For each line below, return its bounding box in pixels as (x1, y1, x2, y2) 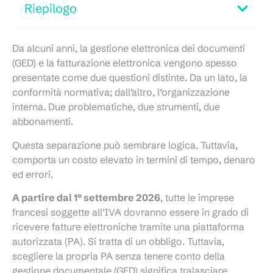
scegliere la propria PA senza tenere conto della (12, 249, 225, 262)
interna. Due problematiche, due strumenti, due (12, 101, 220, 113)
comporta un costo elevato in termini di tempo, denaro (12, 153, 255, 166)
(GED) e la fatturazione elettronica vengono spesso (12, 57, 237, 69)
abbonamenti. (12, 115, 73, 128)
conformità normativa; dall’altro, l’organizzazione (12, 86, 230, 99)
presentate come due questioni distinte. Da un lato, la (12, 71, 247, 84)
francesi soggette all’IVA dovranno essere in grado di (12, 205, 249, 218)
